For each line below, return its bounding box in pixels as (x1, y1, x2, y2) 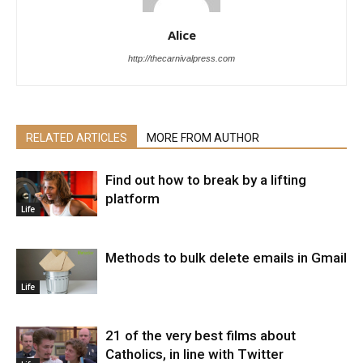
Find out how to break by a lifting (105, 172, 306, 188)
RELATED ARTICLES (26, 131, 127, 144)
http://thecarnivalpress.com (128, 53, 235, 63)
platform (105, 190, 160, 207)
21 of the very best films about (105, 327, 296, 344)
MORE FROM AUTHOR (147, 131, 259, 144)
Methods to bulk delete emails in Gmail (105, 250, 347, 266)
